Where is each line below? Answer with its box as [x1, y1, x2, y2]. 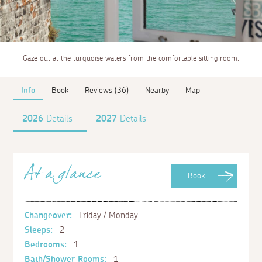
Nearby [145, 86, 170, 95]
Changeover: [25, 211, 73, 220]
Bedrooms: [25, 240, 67, 249]
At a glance [25, 161, 101, 194]
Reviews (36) [85, 86, 129, 95]
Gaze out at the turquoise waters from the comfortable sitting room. [23, 55, 239, 63]
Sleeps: [25, 226, 53, 235]
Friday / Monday [76, 211, 138, 220]
